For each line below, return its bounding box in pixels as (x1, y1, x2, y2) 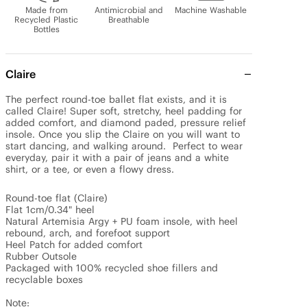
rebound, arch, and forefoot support (5, 227, 170, 239)
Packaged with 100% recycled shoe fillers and (5, 262, 218, 274)
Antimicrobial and (94, 5, 163, 15)
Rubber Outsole (5, 250, 77, 262)
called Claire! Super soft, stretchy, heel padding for (5, 105, 242, 117)
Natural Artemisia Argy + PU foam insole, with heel (5, 215, 238, 228)
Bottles (33, 24, 60, 34)
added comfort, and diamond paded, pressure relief (5, 116, 246, 129)
